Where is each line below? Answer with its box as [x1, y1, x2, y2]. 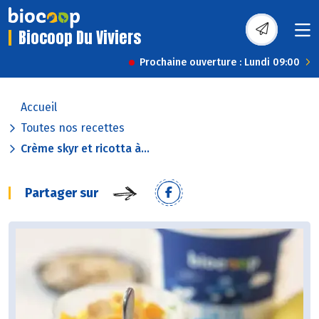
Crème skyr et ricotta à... [21, 142, 150, 156]
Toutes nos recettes [21, 121, 125, 135]
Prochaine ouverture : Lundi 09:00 [140, 56, 300, 69]
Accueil [21, 100, 57, 115]
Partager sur [25, 185, 98, 202]
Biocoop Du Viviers [19, 26, 141, 50]
